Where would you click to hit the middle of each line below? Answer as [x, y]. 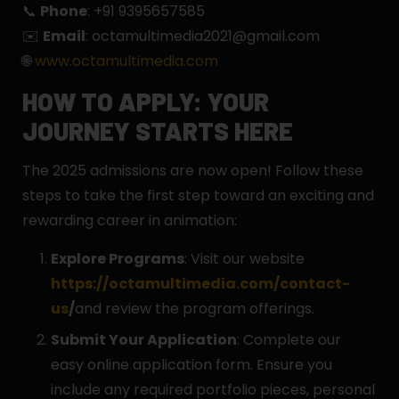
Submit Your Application [144, 340]
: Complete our [289, 340]
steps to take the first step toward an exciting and [198, 196]
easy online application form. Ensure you [191, 365]
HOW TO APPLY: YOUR [146, 102]
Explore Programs [118, 259]
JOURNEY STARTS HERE [158, 131]
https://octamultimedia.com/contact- [200, 284]
